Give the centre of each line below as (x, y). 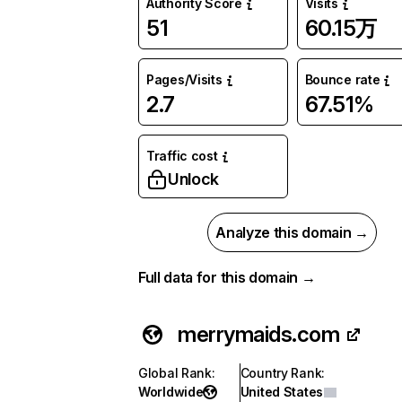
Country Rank (281, 373)
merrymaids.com (259, 334)
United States (282, 392)
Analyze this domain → (292, 232)
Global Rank (175, 373)
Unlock (193, 179)
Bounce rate (342, 79)
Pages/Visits (184, 79)
